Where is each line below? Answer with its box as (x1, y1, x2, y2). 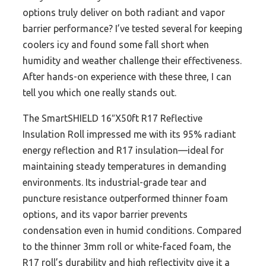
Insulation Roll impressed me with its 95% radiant (23, 129, 236, 140)
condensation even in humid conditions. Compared (23, 225, 242, 236)
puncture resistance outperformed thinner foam (23, 193, 228, 204)
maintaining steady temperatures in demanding (23, 161, 226, 172)
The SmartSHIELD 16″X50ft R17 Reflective (23, 113, 202, 124)
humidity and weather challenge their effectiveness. (23, 55, 242, 66)
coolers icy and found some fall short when (23, 39, 209, 50)
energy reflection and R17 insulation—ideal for (23, 145, 224, 156)
